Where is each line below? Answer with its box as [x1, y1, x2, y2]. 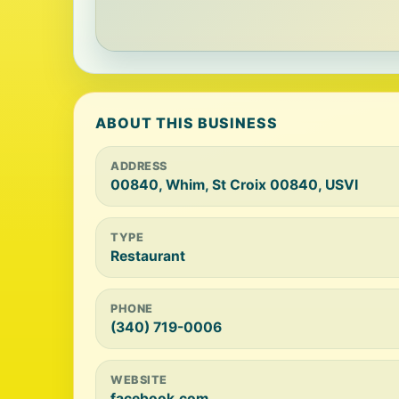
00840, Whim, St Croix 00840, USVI [110, 176, 358, 193]
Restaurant [110, 248, 185, 265]
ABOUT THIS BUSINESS [95, 114, 279, 132]
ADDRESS [110, 159, 167, 173]
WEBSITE [110, 373, 167, 387]
